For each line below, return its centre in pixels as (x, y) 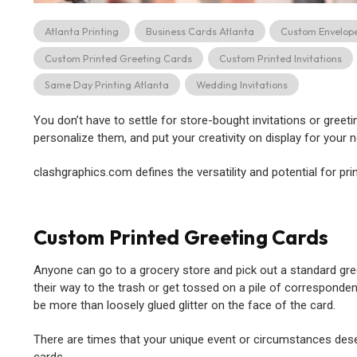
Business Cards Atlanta (200, 31)
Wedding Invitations (241, 85)
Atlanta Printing (82, 31)
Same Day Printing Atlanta (107, 85)
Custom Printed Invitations (280, 58)
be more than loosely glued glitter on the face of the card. (184, 305)
